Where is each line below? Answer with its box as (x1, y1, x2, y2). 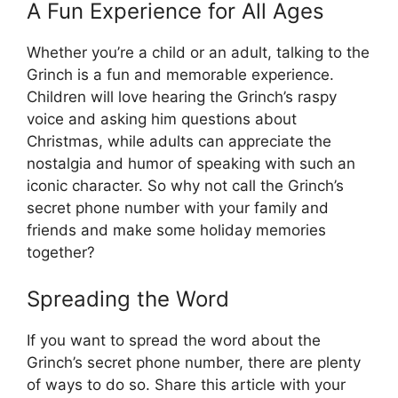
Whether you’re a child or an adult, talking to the (27, 44, 370, 62)
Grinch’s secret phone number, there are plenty (27, 353, 361, 371)
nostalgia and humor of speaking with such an (27, 155, 355, 173)
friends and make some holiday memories (27, 221, 326, 240)
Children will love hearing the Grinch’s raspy (27, 88, 337, 107)
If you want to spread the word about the (27, 330, 321, 349)
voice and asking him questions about (27, 110, 297, 129)
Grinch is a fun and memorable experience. (27, 66, 334, 84)
